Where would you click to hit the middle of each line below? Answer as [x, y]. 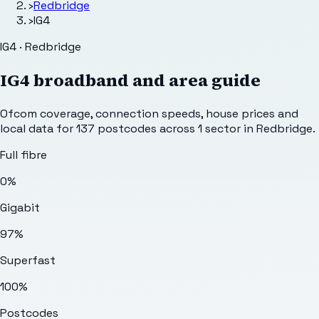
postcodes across [146, 128]
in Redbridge [277, 128]
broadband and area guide [145, 80]
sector [223, 128]
